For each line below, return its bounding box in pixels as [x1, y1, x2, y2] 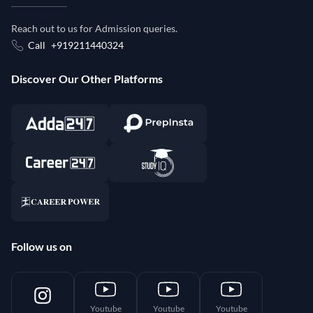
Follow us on [11, 239, 72, 253]
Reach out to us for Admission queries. [11, 22, 177, 34]
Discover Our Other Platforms [11, 71, 163, 85]
